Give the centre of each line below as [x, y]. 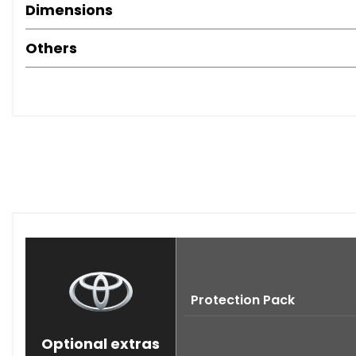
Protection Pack [243, 300]
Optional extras [101, 344]
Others [51, 48]
